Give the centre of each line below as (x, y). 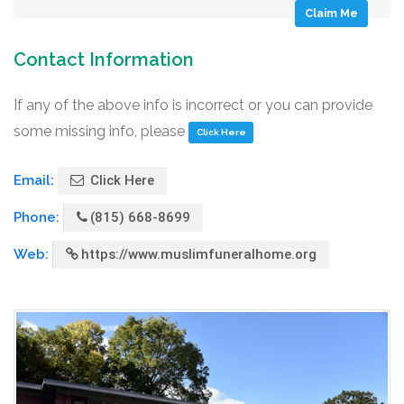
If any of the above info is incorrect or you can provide (193, 105)
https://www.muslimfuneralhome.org (199, 254)
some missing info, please (101, 131)
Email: (36, 180)
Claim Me (331, 13)
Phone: (38, 217)
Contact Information (104, 60)
